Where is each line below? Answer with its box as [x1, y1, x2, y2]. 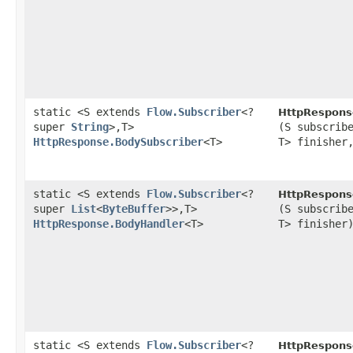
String [71, 121, 109, 134]
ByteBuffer [102, 203, 165, 216]
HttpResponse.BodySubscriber [33, 136, 203, 149]
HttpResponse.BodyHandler [33, 217, 184, 231]
